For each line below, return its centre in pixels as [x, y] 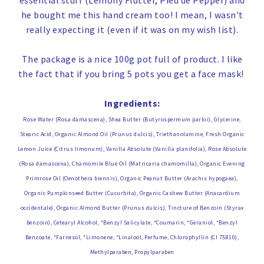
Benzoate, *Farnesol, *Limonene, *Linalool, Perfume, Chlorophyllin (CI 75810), [132, 237]
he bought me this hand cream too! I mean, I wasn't [132, 15]
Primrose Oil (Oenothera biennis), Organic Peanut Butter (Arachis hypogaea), [132, 179]
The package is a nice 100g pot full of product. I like [132, 59]
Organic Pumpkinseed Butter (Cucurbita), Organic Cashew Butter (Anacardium [132, 193]
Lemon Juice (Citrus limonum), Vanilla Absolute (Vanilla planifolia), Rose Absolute [132, 149]
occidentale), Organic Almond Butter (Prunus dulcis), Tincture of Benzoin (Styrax [132, 208]
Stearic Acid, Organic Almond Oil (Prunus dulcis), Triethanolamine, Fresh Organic [132, 134]
